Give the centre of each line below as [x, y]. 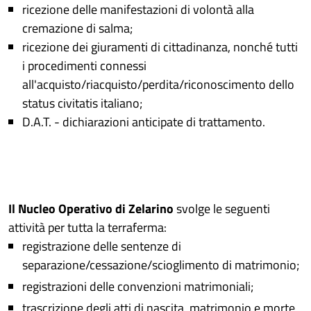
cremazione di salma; [77, 28]
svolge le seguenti [223, 209]
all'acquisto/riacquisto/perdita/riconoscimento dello [158, 84]
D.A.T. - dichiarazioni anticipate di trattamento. [144, 122]
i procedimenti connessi [84, 66]
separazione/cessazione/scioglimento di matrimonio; [161, 265]
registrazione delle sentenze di [102, 246]
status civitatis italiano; [82, 103]
